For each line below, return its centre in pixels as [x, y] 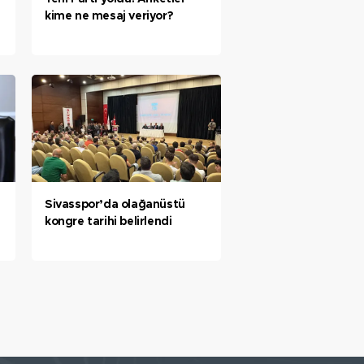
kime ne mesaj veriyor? [109, 17]
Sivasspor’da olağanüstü [115, 204]
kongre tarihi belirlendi [108, 221]
